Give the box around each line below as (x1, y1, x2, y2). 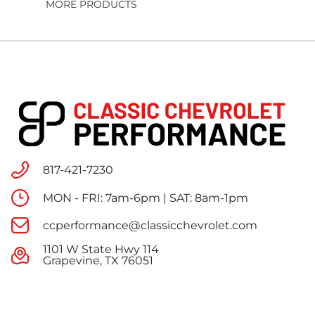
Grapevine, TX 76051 (43, 254, 153, 268)
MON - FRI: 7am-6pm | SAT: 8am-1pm (43, 191, 248, 205)
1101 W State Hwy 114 (43, 243, 159, 257)
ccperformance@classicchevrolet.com (43, 218, 257, 232)
